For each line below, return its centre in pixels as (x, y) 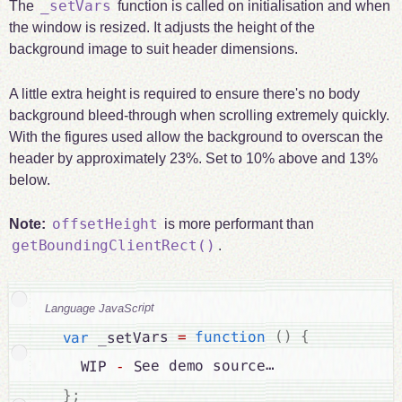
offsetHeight (105, 224)
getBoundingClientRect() (114, 246)
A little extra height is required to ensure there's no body (184, 93)
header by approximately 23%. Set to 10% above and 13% (193, 158)
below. (29, 179)
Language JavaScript (99, 308)
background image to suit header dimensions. (153, 48)
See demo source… (199, 366)
